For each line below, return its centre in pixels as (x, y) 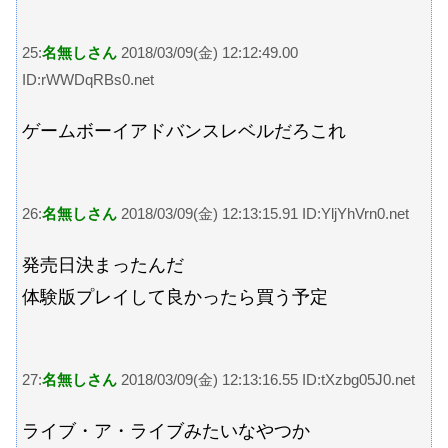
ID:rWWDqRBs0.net (88, 80)
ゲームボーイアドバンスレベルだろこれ (184, 130)
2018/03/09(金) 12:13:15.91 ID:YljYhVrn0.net (263, 214)
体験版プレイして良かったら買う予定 (175, 296)
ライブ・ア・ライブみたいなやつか (166, 431)
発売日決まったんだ (103, 264)
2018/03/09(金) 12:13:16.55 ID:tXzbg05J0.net (266, 380)
